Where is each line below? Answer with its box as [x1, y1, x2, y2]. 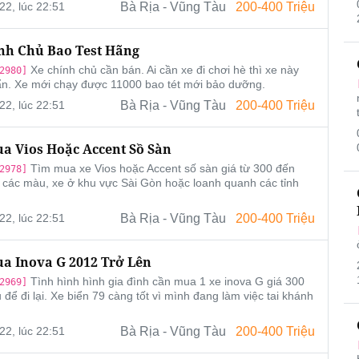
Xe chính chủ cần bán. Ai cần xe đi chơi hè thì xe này [26, 63, 299, 77]
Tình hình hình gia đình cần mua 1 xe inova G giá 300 [26, 275, 305, 288]
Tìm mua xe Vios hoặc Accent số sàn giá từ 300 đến [26, 162, 295, 175]
